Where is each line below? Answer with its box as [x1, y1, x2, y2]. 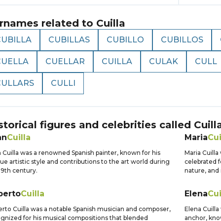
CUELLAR [45, 57, 85, 66]
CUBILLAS [48, 35, 90, 44]
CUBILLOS [161, 35, 203, 44]
